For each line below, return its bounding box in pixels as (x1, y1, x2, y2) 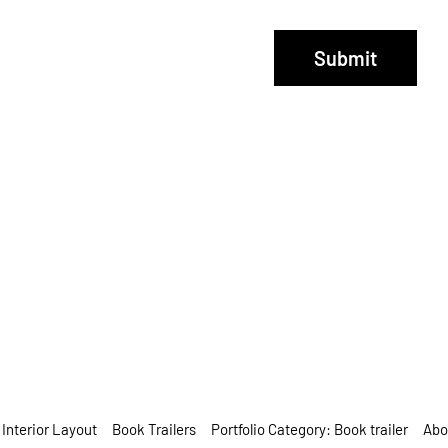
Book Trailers (112, 419, 196, 438)
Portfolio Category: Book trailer (211, 419, 408, 438)
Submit (314, 45, 377, 70)
